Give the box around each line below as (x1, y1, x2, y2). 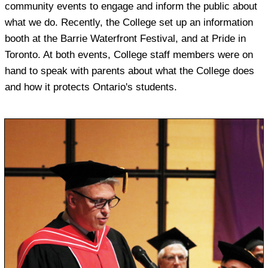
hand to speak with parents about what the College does (5, 65, 254, 77)
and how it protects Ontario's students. (5, 81, 177, 93)
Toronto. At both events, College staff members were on (5, 48, 253, 60)
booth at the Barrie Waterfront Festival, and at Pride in (5, 32, 246, 44)
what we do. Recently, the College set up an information (5, 16, 253, 28)
